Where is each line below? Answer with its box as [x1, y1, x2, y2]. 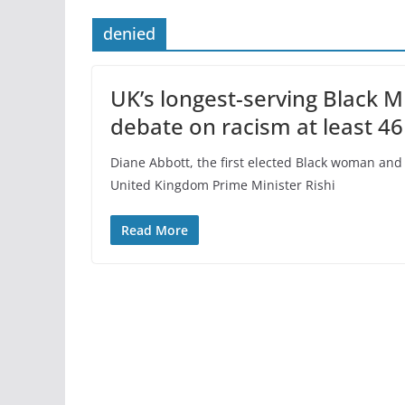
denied [103, 23, 155, 45]
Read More [121, 221, 188, 240]
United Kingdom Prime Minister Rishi [110, 176, 335, 194]
